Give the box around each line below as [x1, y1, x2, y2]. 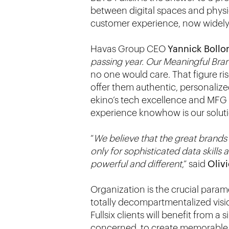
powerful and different [90, 157, 182, 170]
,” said [182, 157, 208, 170]
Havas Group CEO [90, 42, 168, 55]
